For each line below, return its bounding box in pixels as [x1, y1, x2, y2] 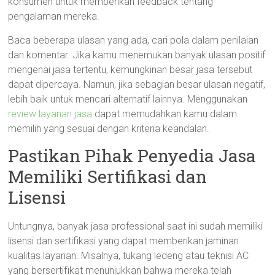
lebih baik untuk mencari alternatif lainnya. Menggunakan [8, 93, 248, 105]
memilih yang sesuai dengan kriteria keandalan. [8, 123, 210, 134]
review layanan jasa [8, 108, 93, 120]
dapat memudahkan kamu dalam [92, 108, 238, 120]
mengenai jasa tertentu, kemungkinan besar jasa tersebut [8, 64, 253, 76]
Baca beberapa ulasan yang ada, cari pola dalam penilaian [8, 34, 259, 46]
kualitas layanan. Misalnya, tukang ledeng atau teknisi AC [8, 250, 249, 261]
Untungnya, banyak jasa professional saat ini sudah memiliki [8, 220, 263, 232]
